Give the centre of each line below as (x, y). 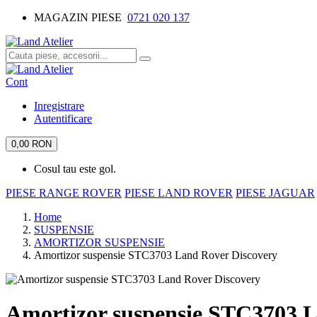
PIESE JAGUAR (275, 193)
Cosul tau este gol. (75, 169)
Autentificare (63, 119)
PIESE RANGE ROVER (64, 193)
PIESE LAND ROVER (179, 193)
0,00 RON (31, 144)
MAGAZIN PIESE (81, 17)
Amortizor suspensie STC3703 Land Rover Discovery (156, 255)
